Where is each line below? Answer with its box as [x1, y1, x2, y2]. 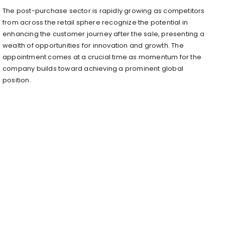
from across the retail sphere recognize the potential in [3, 17, 188, 27]
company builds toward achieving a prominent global [3, 63, 184, 73]
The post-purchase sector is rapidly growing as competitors [3, 6, 205, 16]
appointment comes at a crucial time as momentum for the [3, 52, 202, 62]
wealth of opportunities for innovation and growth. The [3, 40, 184, 50]
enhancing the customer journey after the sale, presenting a [3, 29, 204, 39]
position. [3, 75, 31, 85]
